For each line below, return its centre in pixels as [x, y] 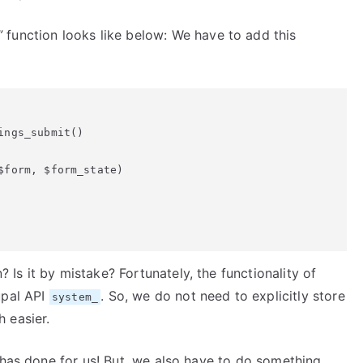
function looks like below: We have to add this [149, 35]
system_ [75, 297]
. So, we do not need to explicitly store [223, 296]
